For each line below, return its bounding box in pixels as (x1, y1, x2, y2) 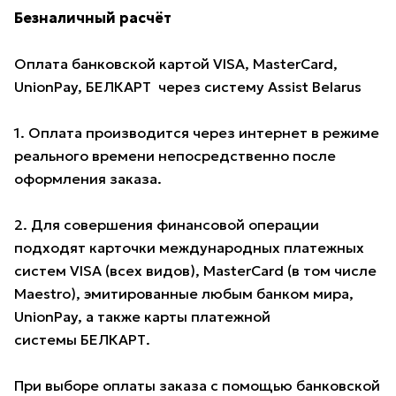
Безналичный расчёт (14, 9, 171, 27)
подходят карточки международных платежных (14, 239, 364, 257)
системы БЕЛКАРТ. (14, 331, 150, 349)
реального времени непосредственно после (14, 147, 336, 165)
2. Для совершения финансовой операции (14, 216, 319, 234)
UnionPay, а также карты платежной (14, 308, 270, 326)
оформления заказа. (14, 170, 162, 188)
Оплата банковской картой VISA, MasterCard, (14, 55, 338, 73)
